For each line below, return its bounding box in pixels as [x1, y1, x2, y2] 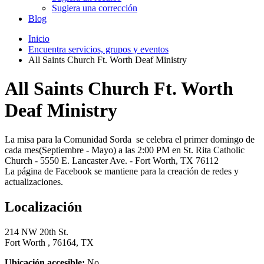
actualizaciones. [5, 176, 63, 187]
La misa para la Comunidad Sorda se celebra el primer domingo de [5, 134, 255, 144]
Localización [5, 199, 82, 214]
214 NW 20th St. [5, 226, 68, 237]
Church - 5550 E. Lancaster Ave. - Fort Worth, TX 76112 [5, 155, 219, 166]
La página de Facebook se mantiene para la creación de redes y [5, 166, 239, 176]
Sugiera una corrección [52, 2, 137, 13]
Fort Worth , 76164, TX [5, 237, 94, 247]
